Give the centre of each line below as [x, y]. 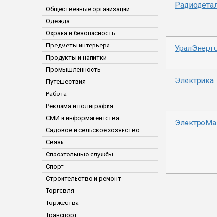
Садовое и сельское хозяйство [93, 130]
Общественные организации [88, 9]
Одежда [58, 21]
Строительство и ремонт [84, 178]
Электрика [194, 81]
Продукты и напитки [76, 57]
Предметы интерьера [78, 45]
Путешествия [66, 82]
